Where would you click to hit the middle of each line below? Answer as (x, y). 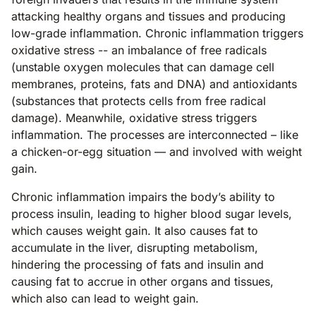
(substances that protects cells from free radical (139, 101)
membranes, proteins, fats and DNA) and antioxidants (154, 84)
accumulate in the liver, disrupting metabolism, (135, 247)
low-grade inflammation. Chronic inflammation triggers (157, 33)
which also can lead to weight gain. (109, 298)
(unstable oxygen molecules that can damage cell (143, 67)
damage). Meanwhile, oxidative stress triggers (134, 117)
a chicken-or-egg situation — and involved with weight (157, 151)
